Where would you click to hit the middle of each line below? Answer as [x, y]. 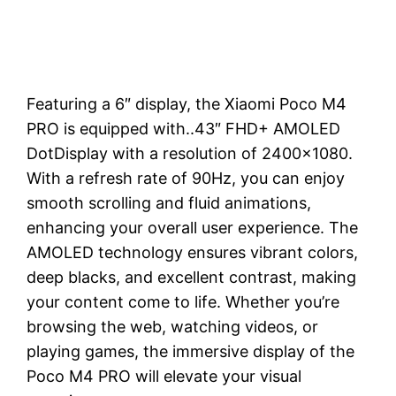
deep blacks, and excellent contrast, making [192, 277]
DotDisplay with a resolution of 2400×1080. [190, 153]
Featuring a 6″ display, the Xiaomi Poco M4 [187, 104]
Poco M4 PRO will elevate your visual [164, 376]
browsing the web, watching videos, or [173, 327]
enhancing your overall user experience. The [193, 228]
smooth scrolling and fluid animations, [169, 203]
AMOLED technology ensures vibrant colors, [193, 252]
